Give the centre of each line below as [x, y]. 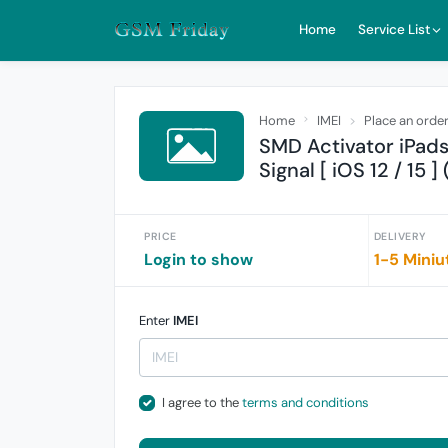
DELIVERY [399, 236]
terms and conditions [305, 402]
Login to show [198, 259]
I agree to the [201, 402]
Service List [394, 29]
